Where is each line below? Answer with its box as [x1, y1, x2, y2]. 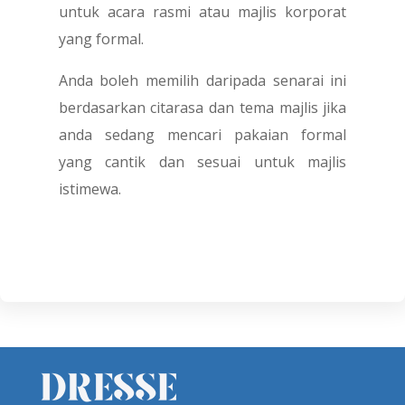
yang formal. [58, 28, 144, 49]
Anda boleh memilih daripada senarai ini [58, 70, 347, 90]
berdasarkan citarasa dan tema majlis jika [58, 97, 347, 118]
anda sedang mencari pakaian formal [58, 124, 347, 145]
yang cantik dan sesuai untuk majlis [58, 151, 347, 172]
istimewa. [58, 178, 121, 199]
